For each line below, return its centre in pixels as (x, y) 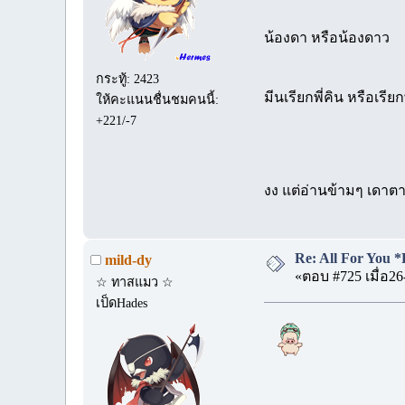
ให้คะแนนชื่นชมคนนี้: (158, 99)
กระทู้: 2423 (128, 78)
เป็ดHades (122, 302)
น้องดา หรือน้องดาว (327, 37)
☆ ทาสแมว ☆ (135, 282)
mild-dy (128, 259)
